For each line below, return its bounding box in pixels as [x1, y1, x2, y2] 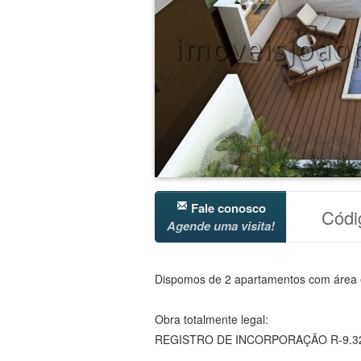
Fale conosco [187, 199, 266, 218]
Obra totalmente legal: [155, 311, 268, 328]
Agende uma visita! [167, 217, 275, 235]
